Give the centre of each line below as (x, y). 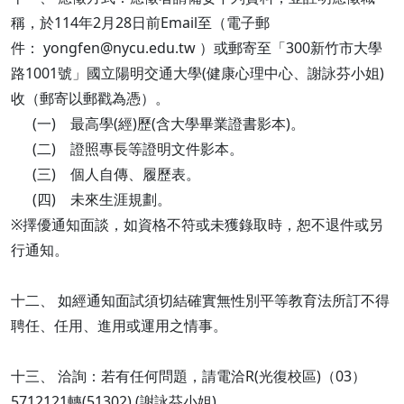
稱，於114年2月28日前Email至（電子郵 (140, 23)
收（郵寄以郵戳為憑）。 (90, 98)
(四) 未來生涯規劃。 (91, 199)
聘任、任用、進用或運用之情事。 (119, 326)
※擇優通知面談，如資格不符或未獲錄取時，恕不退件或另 (197, 225)
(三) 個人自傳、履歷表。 (106, 174)
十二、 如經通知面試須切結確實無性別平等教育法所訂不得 (200, 300)
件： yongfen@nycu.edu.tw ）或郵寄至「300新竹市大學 (197, 48)
